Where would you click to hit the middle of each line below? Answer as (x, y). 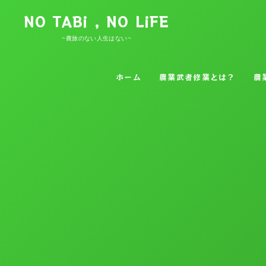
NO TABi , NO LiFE (97, 21)
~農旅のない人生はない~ (96, 38)
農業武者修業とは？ (197, 77)
